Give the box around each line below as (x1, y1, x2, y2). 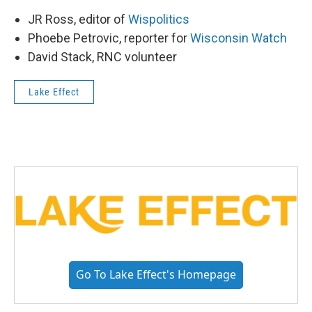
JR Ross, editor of (28, 12, 128, 26)
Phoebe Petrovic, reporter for (28, 31, 190, 45)
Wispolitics (128, 12, 189, 26)
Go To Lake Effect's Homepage (76, 266, 236, 282)
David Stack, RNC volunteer (28, 49, 177, 64)
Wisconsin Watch (190, 31, 287, 45)
